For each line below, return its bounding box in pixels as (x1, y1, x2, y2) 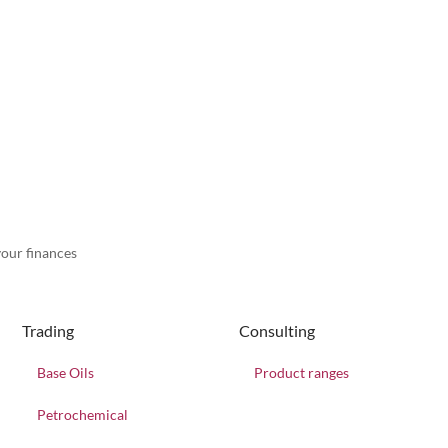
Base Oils (37, 364, 95, 381)
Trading (22, 321, 75, 340)
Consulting (238, 321, 315, 340)
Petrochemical (37, 406, 129, 423)
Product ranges (253, 364, 349, 381)
